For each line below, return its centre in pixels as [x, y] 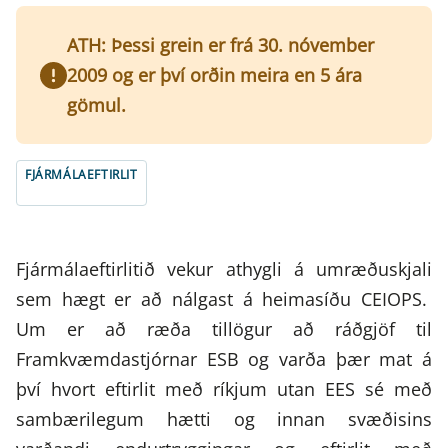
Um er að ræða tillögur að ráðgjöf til [224, 329]
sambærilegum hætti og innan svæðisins [224, 419]
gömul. [96, 105]
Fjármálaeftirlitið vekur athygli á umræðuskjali [224, 269]
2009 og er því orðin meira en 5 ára [214, 75]
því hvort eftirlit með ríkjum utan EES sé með [224, 389]
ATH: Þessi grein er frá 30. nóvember [220, 45]
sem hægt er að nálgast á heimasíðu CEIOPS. [224, 299]
